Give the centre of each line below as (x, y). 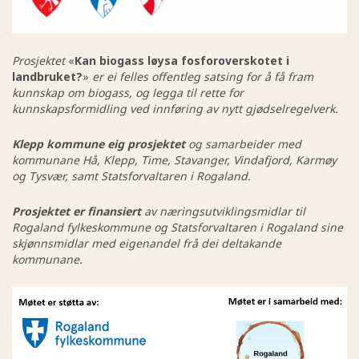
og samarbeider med (243, 143)
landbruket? (47, 76)
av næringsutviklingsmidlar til (225, 211)
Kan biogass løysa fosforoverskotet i (182, 60)
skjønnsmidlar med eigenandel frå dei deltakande (147, 243)
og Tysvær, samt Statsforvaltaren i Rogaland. (131, 175)
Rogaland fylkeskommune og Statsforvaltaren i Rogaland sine (177, 227)
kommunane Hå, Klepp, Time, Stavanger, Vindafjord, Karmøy (174, 159)
